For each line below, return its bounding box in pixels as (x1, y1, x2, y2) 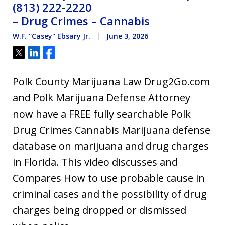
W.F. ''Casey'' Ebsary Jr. (13, 31, 90, 41)
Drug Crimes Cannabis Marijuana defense (13, 123, 210, 137)
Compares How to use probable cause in (13, 171, 205, 185)
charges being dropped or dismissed (13, 203, 186, 217)
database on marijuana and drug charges (13, 139, 209, 153)
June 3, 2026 (104, 31, 148, 41)
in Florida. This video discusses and (13, 155, 178, 169)
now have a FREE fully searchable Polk (13, 107, 191, 121)
